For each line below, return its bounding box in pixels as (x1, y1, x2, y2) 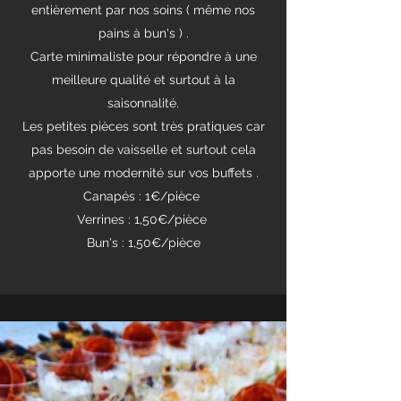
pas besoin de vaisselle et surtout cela (30, 142, 256, 157)
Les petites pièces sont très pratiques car (21, 119, 265, 133)
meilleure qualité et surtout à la (51, 73, 235, 87)
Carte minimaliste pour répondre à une (30, 49, 257, 64)
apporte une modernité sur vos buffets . (28, 166, 259, 180)
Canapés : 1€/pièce (83, 189, 203, 203)
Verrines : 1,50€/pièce (76, 212, 210, 226)
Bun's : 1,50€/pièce (86, 235, 200, 250)
